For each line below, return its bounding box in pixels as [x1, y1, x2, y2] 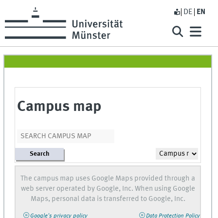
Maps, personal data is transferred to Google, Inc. [30, 195, 185, 203]
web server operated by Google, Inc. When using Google [20, 185, 195, 193]
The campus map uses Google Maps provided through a [20, 175, 196, 183]
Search [30, 150, 50, 157]
